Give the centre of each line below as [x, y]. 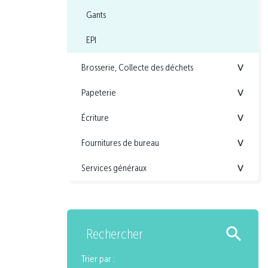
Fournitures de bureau [120, 143]
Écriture [95, 118]
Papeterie [99, 93]
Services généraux [114, 168]
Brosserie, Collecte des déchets [137, 68]
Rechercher [115, 234]
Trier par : [98, 259]
